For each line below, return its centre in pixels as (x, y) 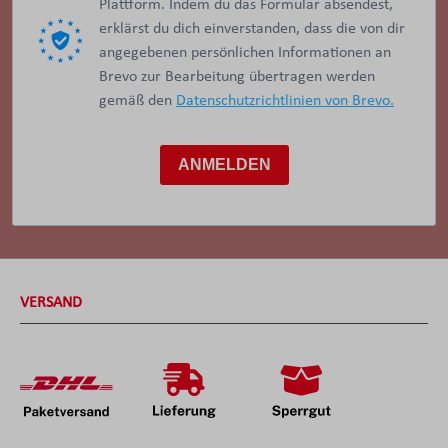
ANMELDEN (224, 165)
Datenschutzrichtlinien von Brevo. (285, 100)
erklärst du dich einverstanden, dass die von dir (252, 28)
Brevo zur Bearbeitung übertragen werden (237, 76)
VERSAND (51, 302)
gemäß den (137, 100)
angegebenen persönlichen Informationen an (245, 52)
